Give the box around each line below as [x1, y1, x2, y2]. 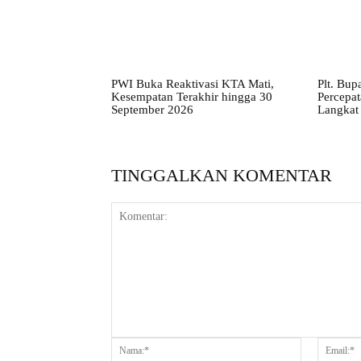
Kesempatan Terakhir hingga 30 [111, 89, 272, 103]
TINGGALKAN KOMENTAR [111, 164, 332, 185]
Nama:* [300, 338, 341, 352]
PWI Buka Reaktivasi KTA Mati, [111, 77, 274, 90]
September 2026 [111, 102, 193, 116]
